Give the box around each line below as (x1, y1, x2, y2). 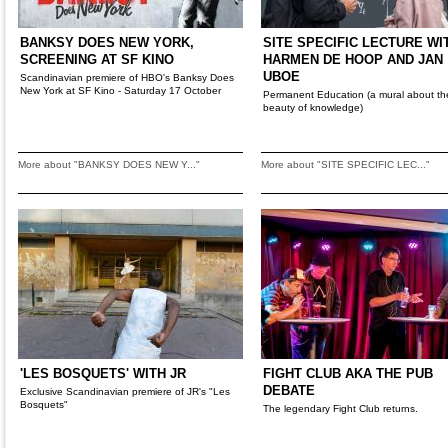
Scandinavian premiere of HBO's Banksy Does (20, 72, 234, 83)
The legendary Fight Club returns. (263, 403, 418, 414)
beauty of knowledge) (263, 102, 363, 113)
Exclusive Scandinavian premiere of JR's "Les (20, 386, 230, 397)
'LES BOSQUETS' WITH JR (20, 366, 186, 381)
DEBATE (263, 383, 315, 398)
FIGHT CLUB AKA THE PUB (263, 366, 433, 381)
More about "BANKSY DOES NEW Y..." (18, 159, 200, 170)
